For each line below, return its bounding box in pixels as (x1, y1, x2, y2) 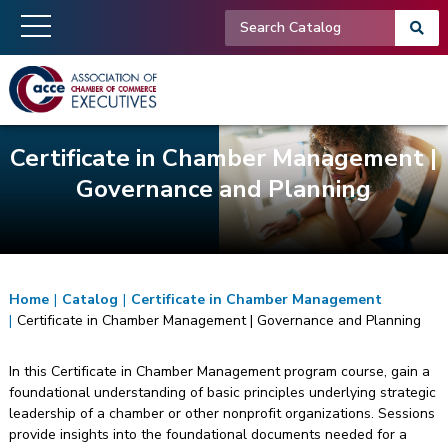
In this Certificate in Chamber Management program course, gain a (8, 361, 430, 381)
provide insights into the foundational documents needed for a (8, 424, 407, 444)
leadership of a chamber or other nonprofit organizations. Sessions (8, 403, 435, 423)
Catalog (61, 289, 118, 309)
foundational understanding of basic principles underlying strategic (8, 382, 436, 402)
